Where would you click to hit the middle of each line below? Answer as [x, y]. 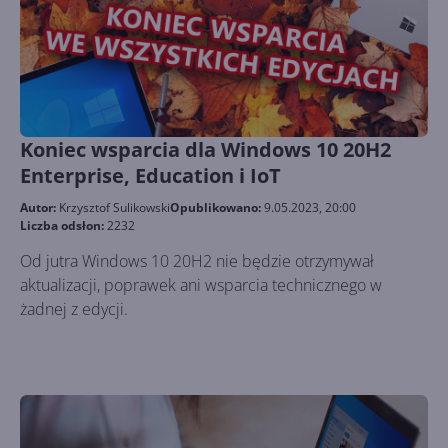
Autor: [39, 207]
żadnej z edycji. [74, 309]
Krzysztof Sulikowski [114, 207]
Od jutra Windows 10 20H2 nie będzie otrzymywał [51, 261]
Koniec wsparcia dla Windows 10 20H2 [205, 149]
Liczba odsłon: [63, 225]
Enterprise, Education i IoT [150, 175]
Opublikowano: [217, 207]
